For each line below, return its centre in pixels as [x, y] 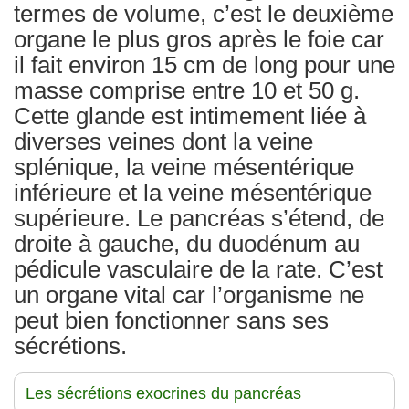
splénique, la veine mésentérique [184, 167]
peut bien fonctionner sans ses [171, 320]
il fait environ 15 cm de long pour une [204, 64]
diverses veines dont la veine [163, 141]
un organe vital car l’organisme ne [189, 294]
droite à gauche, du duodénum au [187, 243]
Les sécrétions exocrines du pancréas [163, 393]
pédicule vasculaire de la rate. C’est [198, 269]
